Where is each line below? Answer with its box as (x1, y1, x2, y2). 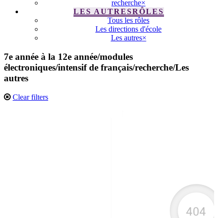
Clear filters (13, 92, 48, 101)
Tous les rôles (108, 16, 149, 25)
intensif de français (58, 62, 132, 73)
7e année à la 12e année (4, 52, 97, 62)
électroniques (4, 62, 55, 73)
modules (100, 52, 133, 62)
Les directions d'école (95, 25, 162, 34)
